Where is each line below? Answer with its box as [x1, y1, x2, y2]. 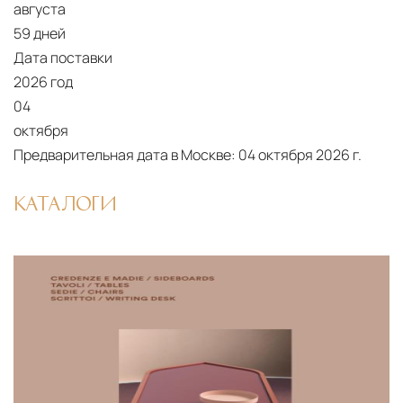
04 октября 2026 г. [238, 145, 362, 166]
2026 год [13, 72, 73, 93]
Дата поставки [13, 48, 112, 68]
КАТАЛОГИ [13, 193, 117, 212]
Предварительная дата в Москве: [13, 145, 238, 166]
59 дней [13, 23, 66, 44]
